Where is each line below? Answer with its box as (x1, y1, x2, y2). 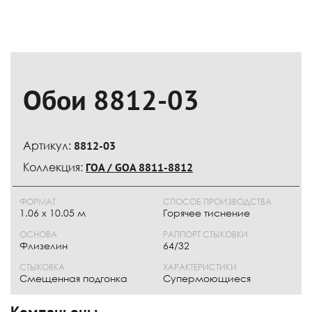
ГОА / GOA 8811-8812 (86, 160, 193, 174)
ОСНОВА (19, 229, 57, 240)
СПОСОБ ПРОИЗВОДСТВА (163, 196, 272, 207)
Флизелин (19, 240, 68, 251)
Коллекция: (23, 160, 86, 174)
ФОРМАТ (19, 196, 56, 207)
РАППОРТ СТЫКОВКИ (163, 229, 248, 240)
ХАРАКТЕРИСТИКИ (163, 262, 237, 272)
